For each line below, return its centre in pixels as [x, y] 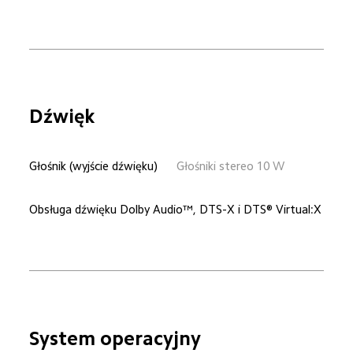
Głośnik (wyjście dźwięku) [94, 165]
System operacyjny [115, 338]
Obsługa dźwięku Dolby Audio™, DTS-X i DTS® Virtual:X [176, 209]
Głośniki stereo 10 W [230, 165]
